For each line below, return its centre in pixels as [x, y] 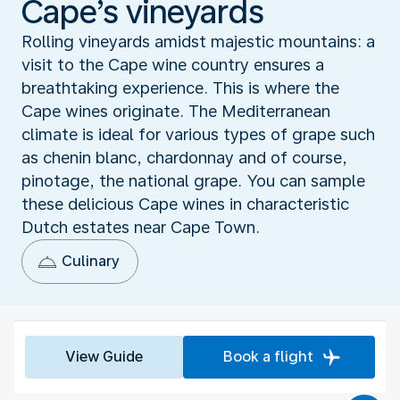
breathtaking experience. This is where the [180, 87]
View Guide [104, 356]
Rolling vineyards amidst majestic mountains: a [198, 41]
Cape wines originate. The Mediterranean [176, 111]
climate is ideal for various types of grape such [198, 134]
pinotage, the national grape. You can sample [193, 180]
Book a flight [268, 356]
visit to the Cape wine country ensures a [173, 64]
